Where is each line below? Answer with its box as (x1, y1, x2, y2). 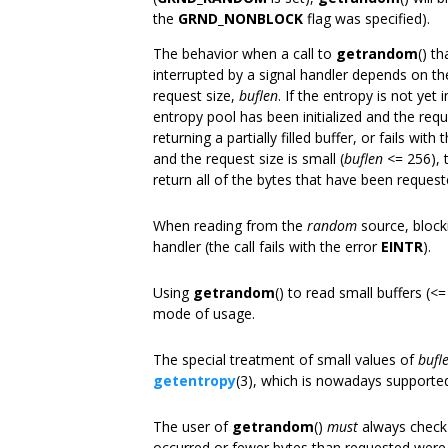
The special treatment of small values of (153, 350, 418, 369)
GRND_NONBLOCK (178, 9, 303, 28)
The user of (153, 417, 232, 436)
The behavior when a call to (153, 44, 336, 63)
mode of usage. (153, 304, 255, 323)
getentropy (153, 371, 236, 390)
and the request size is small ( (153, 149, 344, 168)
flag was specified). (303, 9, 430, 28)
